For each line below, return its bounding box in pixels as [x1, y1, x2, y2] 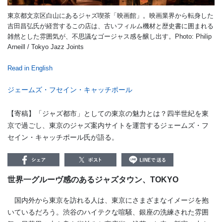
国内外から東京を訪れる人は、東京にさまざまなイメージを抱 [7, 196, 209, 205]
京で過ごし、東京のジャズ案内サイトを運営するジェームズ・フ [7, 121, 209, 130]
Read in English [7, 64, 53, 72]
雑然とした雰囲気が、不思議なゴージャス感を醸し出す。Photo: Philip [7, 33, 212, 41]
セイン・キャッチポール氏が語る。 [7, 133, 118, 142]
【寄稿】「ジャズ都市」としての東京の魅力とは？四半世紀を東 [7, 110, 209, 118]
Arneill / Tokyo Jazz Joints [7, 43, 84, 51]
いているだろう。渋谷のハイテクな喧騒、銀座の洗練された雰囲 [7, 208, 209, 217]
